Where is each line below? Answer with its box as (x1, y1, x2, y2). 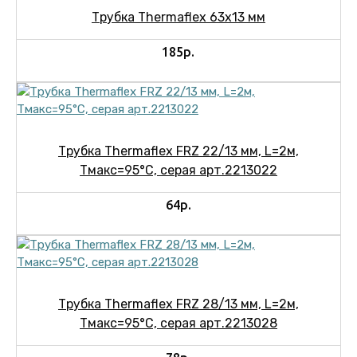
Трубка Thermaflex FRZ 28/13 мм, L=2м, (57, 296, 299, 312)
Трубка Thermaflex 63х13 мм (91, 10, 265, 25)
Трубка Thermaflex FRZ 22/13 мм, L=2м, (57, 143, 299, 159)
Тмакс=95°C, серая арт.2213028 (79, 316, 277, 331)
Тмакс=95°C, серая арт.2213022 (79, 163, 277, 178)
